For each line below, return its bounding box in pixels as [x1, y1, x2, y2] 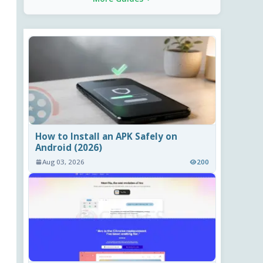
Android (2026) [35, 141, 103, 153]
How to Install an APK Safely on [35, 130, 178, 142]
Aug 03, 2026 [42, 157, 85, 167]
